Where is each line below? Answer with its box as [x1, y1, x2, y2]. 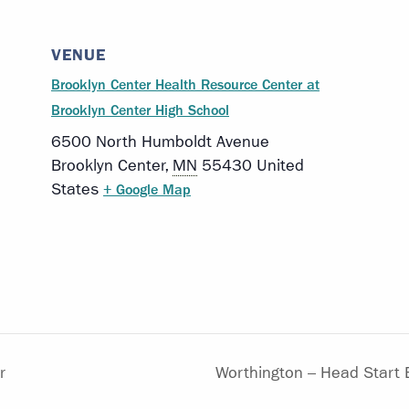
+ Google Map [103, 181, 191, 199]
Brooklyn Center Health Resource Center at [51, 76, 320, 94]
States [51, 180, 99, 200]
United [257, 156, 304, 176]
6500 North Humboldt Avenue [51, 132, 269, 152]
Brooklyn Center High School [51, 101, 229, 120]
